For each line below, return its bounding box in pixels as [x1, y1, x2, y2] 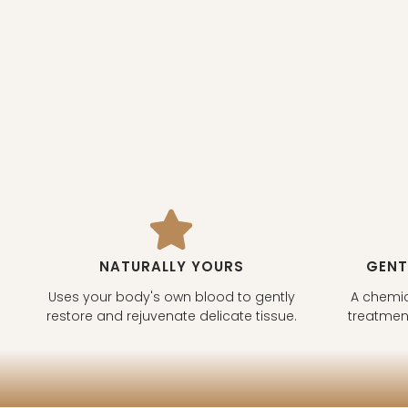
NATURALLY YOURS [98, 256, 244, 276]
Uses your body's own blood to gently [47, 287, 295, 306]
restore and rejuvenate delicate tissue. [46, 306, 297, 325]
